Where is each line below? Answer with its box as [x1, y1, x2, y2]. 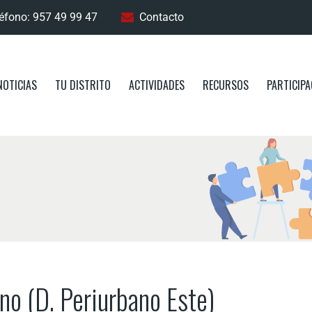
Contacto [139, 10, 185, 24]
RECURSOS [203, 77, 249, 93]
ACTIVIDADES [129, 77, 185, 93]
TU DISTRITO [55, 77, 111, 93]
